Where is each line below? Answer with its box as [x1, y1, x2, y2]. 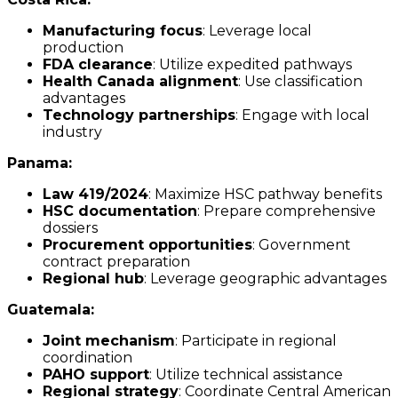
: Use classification [238, 73, 362, 91]
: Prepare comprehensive [197, 203, 376, 220]
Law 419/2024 [43, 186, 148, 203]
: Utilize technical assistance [149, 366, 343, 384]
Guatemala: [7, 301, 94, 319]
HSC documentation [43, 203, 197, 220]
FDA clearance [43, 56, 153, 74]
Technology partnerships [43, 107, 235, 124]
